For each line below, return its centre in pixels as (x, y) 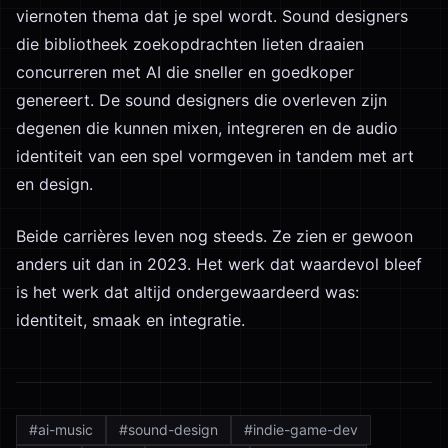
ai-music (65, 429)
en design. (54, 184)
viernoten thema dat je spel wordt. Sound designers (212, 16)
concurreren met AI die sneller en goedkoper (185, 72)
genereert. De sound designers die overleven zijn (201, 100)
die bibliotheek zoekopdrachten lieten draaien (190, 44)
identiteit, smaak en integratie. (130, 320)
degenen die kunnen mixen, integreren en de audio (207, 128)
